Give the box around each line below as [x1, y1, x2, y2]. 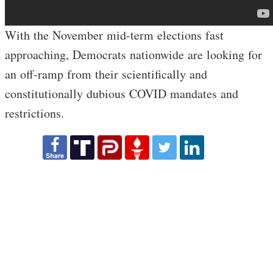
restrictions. [5, 105, 64, 121]
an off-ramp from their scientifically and [5, 66, 207, 82]
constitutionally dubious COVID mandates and [5, 85, 238, 102]
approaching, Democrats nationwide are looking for [5, 46, 262, 63]
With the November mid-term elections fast [5, 27, 224, 43]
